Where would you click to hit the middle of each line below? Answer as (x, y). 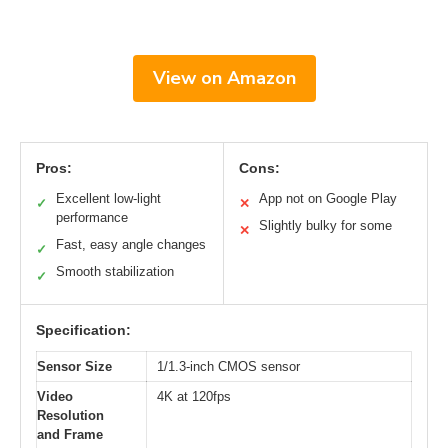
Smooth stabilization (115, 271)
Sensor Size (74, 366)
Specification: (83, 329)
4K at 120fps (194, 396)
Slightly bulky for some (325, 225)
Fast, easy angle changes (131, 244)
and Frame (70, 434)
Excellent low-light (108, 198)
